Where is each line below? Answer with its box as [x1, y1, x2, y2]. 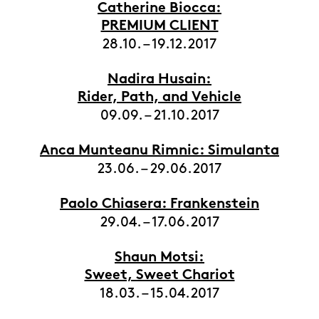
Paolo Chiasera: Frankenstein [60, 198, 259, 211]
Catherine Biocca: [98, 2, 221, 16]
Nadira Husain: [108, 73, 211, 87]
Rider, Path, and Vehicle [78, 91, 241, 105]
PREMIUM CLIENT [100, 20, 219, 33]
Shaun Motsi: [115, 251, 204, 265]
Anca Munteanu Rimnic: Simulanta [40, 145, 279, 158]
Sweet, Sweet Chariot [84, 269, 235, 283]
